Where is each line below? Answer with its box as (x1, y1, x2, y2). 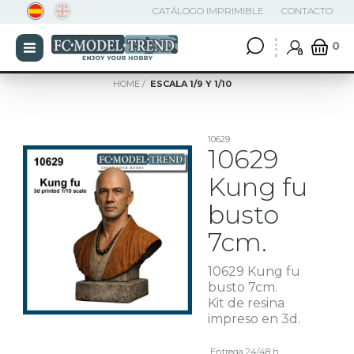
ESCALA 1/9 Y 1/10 (150, 78, 232, 89)
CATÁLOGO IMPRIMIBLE (153, 5, 264, 17)
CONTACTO (281, 5, 333, 17)
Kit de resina (208, 296, 285, 311)
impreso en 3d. (208, 311, 301, 326)
